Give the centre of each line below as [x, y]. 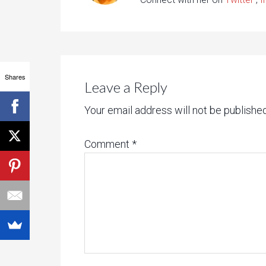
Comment [108, 144]
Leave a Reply [126, 87]
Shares [15, 76]
